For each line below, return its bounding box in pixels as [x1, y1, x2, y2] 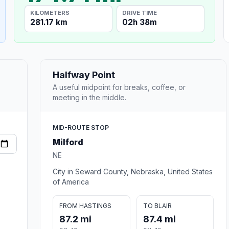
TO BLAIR [143, 201, 172, 210]
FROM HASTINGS [59, 201, 111, 210]
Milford [53, 136, 83, 147]
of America [53, 177, 89, 186]
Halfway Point [53, 69, 115, 80]
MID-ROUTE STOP [53, 123, 109, 131]
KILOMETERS [30, 9, 70, 16]
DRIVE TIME [122, 9, 157, 16]
